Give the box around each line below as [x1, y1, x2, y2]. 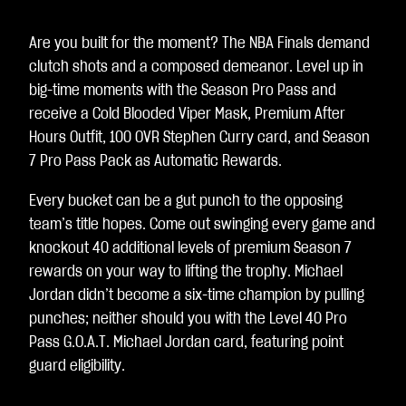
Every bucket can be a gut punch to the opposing [29, 193, 343, 209]
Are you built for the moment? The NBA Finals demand [29, 35, 370, 52]
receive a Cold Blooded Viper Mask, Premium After [29, 106, 345, 122]
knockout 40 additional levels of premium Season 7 [29, 240, 352, 256]
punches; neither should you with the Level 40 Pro [29, 311, 347, 327]
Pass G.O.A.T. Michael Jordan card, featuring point [29, 334, 343, 351]
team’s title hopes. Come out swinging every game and [29, 217, 375, 233]
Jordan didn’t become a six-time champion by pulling [29, 287, 364, 304]
